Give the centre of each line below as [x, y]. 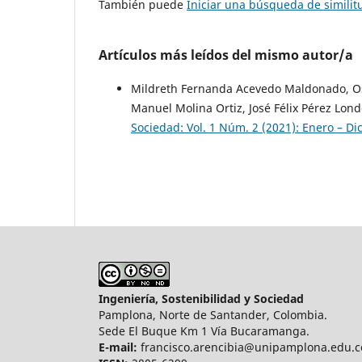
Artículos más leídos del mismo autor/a [226, 55]
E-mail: [118, 347]
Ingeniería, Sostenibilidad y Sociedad [201, 299]
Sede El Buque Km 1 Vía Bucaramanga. [204, 331]
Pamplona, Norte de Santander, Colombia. [213, 315]
